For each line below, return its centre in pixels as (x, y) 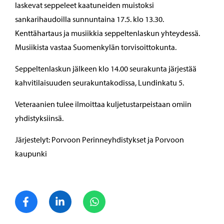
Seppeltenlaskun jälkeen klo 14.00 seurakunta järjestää (106, 68)
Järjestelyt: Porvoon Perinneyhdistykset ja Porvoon (99, 139)
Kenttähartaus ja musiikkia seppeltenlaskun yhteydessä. (107, 33)
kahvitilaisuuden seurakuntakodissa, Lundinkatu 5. (99, 82)
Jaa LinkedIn (92, 195)
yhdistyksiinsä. (39, 118)
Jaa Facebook (59, 195)
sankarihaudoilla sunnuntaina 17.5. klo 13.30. (89, 19)
